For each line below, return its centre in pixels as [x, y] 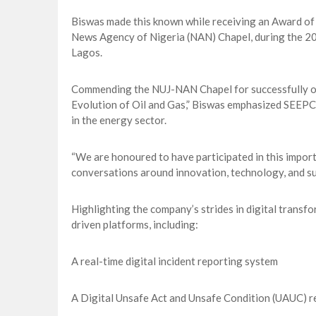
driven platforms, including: [134, 225]
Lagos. [86, 53]
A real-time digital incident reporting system [174, 261]
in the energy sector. [119, 120]
